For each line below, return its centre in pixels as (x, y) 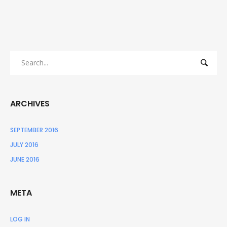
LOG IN (20, 219)
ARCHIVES (30, 103)
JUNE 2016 (25, 159)
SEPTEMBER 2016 (34, 130)
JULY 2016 (24, 144)
